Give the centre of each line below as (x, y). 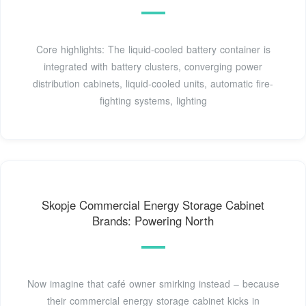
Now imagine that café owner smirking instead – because (153, 283)
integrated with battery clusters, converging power (153, 67)
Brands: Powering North (153, 220)
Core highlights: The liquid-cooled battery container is (153, 50)
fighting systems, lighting (153, 101)
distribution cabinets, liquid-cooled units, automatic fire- (153, 84)
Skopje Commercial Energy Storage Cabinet (153, 205)
